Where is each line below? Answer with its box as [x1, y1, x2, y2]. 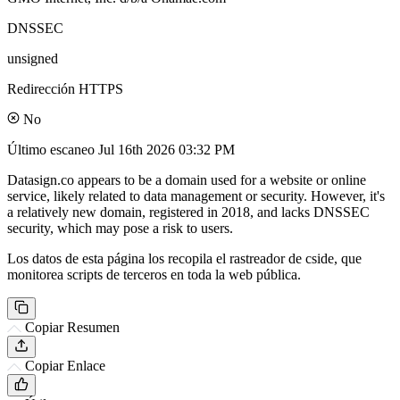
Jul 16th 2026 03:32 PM [98, 141, 235, 157]
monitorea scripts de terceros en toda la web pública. [7, 266, 301, 282]
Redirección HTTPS [7, 80, 123, 96]
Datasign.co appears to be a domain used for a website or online [7, 171, 366, 187]
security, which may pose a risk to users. [7, 220, 233, 236]
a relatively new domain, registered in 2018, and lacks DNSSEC [7, 204, 370, 220]
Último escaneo [7, 141, 98, 157]
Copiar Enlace [25, 357, 105, 373]
